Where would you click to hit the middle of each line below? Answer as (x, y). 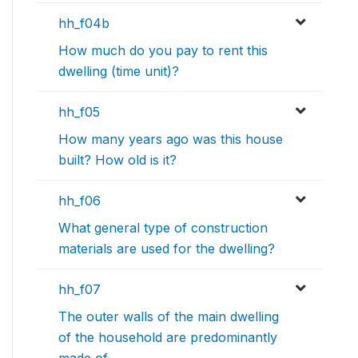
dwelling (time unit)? (119, 72)
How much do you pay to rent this (163, 51)
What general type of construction (163, 228)
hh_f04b (84, 24)
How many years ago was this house (171, 139)
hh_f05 (79, 112)
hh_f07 (80, 290)
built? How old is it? (117, 160)
